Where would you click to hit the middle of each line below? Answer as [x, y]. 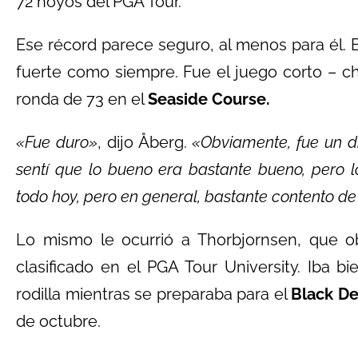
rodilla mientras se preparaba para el [153, 294]
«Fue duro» [57, 142]
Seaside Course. [209, 99]
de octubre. [58, 321]
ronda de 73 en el [82, 99]
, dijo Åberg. [145, 142]
